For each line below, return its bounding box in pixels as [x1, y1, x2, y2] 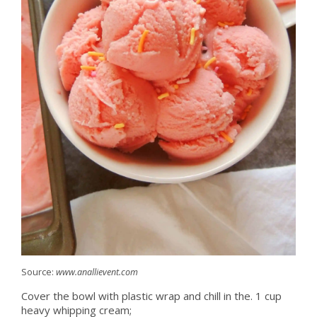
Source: [21, 265, 56, 278]
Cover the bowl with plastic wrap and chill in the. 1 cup [21, 288, 282, 303]
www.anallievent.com [55, 265, 138, 278]
